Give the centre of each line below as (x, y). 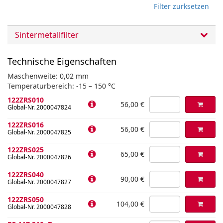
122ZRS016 (26, 125)
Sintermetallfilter (47, 35)
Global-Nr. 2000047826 (39, 157)
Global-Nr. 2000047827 (39, 182)
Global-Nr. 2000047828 (39, 207)
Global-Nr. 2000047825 (39, 132)
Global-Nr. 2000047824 (39, 107)
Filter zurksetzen (181, 6)
